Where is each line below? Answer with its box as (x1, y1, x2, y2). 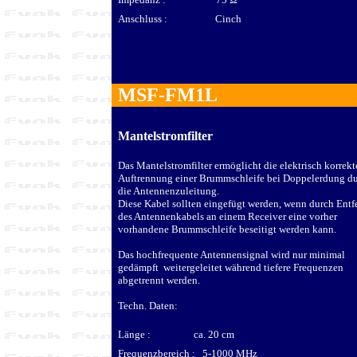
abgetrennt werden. (118, 273, 200, 286)
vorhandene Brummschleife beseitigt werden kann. (118, 222, 336, 235)
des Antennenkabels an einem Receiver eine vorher (118, 210, 337, 222)
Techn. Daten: (118, 299, 178, 312)
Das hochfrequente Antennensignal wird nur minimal (118, 248, 345, 261)
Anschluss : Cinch (118, 12, 241, 25)
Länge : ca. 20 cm (118, 328, 234, 340)
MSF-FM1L (118, 84, 218, 105)
